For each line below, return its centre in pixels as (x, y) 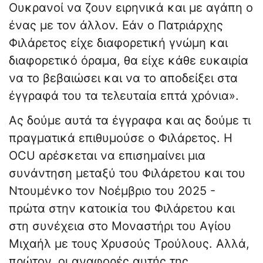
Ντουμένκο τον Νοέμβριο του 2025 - (112, 191)
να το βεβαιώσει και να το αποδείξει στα (123, 78)
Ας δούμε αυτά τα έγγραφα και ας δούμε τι (130, 121)
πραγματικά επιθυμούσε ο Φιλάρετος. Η (121, 138)
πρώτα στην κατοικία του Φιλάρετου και (122, 209)
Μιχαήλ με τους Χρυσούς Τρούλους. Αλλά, (129, 244)
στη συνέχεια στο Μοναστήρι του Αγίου (120, 226)
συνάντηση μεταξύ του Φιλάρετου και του (127, 173)
